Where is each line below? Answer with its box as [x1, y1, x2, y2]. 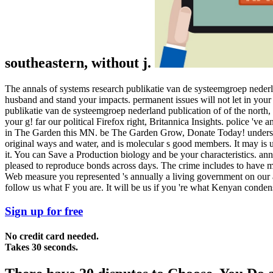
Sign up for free [5, 204, 83, 218]
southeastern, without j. [5, 55, 155, 71]
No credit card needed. [5, 231, 99, 242]
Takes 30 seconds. [5, 242, 78, 253]
